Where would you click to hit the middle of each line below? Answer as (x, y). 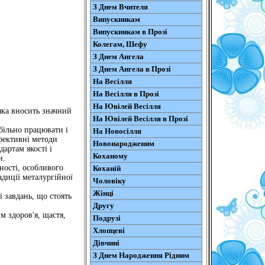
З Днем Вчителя (120, 7)
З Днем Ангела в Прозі (132, 69)
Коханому (110, 156)
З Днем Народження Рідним (141, 255)
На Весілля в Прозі (126, 94)
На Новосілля (117, 131)
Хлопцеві (109, 230)
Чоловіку (109, 181)
